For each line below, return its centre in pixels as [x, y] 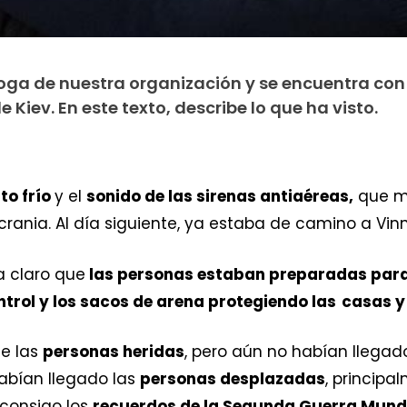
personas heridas [114, 352]
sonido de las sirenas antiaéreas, [220, 197]
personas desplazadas [233, 379]
